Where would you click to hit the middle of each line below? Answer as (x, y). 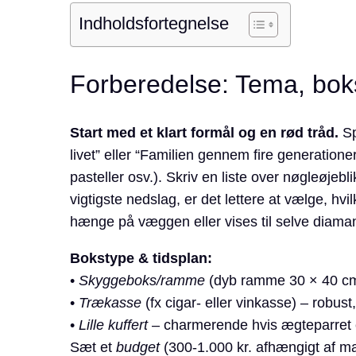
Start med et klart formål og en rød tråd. (204, 133)
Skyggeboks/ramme (141, 281)
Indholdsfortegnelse (153, 24)
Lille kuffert (113, 325)
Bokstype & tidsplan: (141, 259)
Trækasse (110, 303)
